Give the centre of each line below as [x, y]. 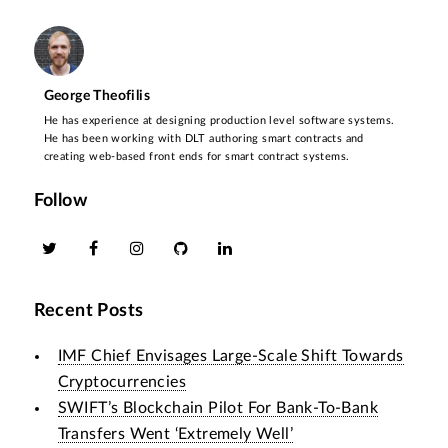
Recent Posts [88, 311]
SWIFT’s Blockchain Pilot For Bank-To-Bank [217, 407]
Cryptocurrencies [121, 381]
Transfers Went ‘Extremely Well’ [175, 433]
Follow [60, 200]
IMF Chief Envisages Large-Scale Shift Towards [230, 355]
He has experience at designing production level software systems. [219, 120]
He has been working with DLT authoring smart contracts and [203, 138]
